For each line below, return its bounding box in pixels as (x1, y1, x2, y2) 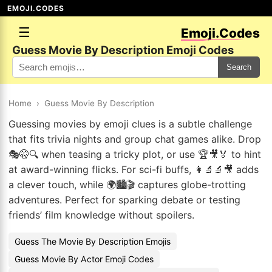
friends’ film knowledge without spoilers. (8, 209, 194, 221)
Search (226, 63, 251, 72)
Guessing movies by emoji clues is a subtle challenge (8, 118, 252, 130)
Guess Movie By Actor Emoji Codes (15, 254, 154, 264)
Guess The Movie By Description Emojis (15, 236, 171, 246)
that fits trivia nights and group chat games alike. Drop (8, 133, 261, 145)
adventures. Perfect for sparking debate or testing (8, 194, 240, 206)
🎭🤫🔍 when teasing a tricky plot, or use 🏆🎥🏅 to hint (8, 148, 261, 160)
